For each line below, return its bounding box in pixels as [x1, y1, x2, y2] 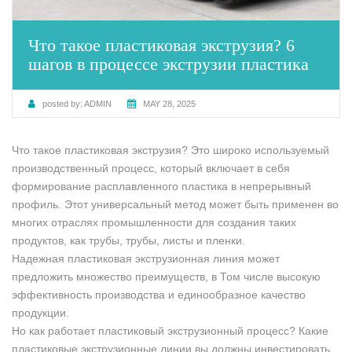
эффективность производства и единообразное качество [12, 288, 306, 301]
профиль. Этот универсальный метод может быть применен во [12, 197, 339, 211]
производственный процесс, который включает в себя [12, 161, 290, 174]
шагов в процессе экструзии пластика [28, 53, 309, 74]
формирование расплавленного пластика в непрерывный [12, 179, 311, 192]
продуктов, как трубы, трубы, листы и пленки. [12, 233, 245, 247]
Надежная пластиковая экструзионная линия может [12, 251, 280, 265]
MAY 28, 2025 [143, 98, 196, 108]
